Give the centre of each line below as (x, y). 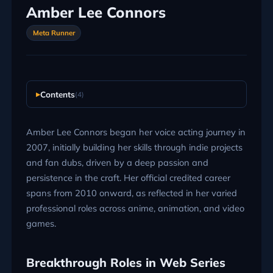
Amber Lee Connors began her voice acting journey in (136, 132)
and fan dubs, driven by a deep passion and (117, 162)
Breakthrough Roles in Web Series (126, 262)
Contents (57, 94)
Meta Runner (54, 33)
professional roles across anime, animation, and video (135, 208)
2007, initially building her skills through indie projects (134, 147)
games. (41, 223)
